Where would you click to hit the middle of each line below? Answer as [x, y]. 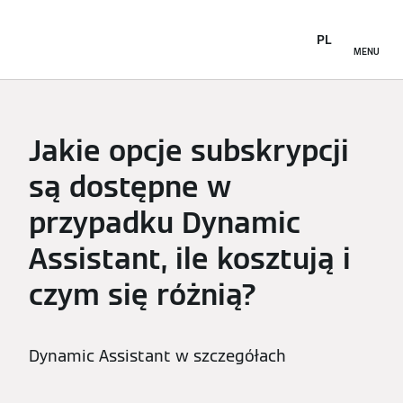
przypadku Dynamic [165, 223]
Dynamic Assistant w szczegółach [157, 356]
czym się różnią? [143, 295]
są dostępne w [130, 187]
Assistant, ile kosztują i [190, 259]
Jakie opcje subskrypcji [189, 151]
